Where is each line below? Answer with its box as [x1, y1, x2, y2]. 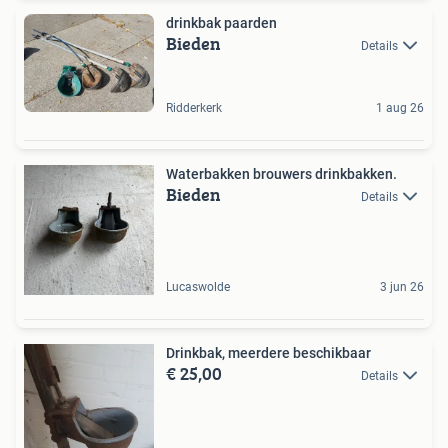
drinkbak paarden [166, 14, 277, 31]
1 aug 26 [376, 100, 424, 115]
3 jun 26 [380, 279, 424, 294]
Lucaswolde [166, 279, 230, 294]
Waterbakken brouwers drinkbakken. [166, 165, 397, 182]
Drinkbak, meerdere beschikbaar [166, 344, 371, 361]
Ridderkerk [166, 100, 222, 115]
